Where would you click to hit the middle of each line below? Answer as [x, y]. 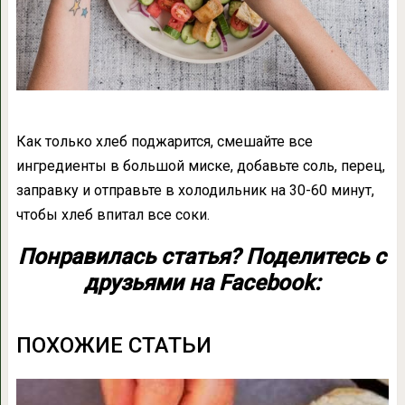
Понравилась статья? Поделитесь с [202, 256]
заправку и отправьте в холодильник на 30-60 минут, [195, 190]
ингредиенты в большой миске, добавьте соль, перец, [200, 165]
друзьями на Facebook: [202, 283]
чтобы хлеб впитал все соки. [113, 214]
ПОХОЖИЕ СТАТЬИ [113, 345]
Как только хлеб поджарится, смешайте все [164, 141]
